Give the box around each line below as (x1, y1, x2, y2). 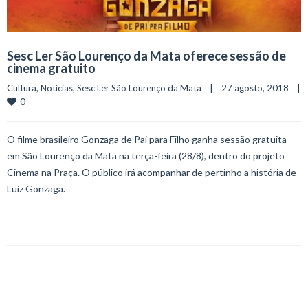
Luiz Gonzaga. (7, 183, 65, 195)
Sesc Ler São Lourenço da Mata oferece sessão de (7, 48, 286, 64)
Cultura (7, 82, 36, 94)
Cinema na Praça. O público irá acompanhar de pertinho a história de (7, 166, 296, 179)
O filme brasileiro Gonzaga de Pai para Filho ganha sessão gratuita (7, 133, 287, 146)
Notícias (41, 82, 73, 94)
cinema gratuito (7, 60, 100, 76)
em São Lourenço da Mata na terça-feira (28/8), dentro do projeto (7, 150, 285, 162)
